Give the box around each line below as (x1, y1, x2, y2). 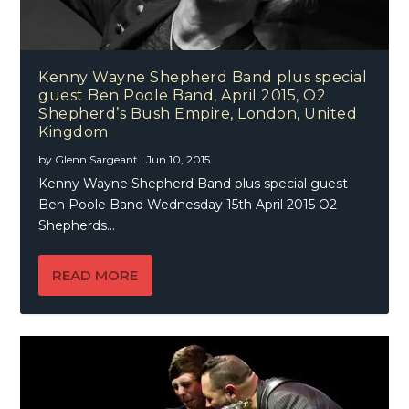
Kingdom (38, 122, 109, 141)
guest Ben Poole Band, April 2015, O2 (38, 86, 327, 104)
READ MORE (52, 266, 139, 284)
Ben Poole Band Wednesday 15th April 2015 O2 (38, 195, 338, 213)
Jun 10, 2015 (146, 152, 211, 166)
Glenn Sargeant (55, 152, 139, 166)
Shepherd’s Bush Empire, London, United (38, 104, 358, 122)
